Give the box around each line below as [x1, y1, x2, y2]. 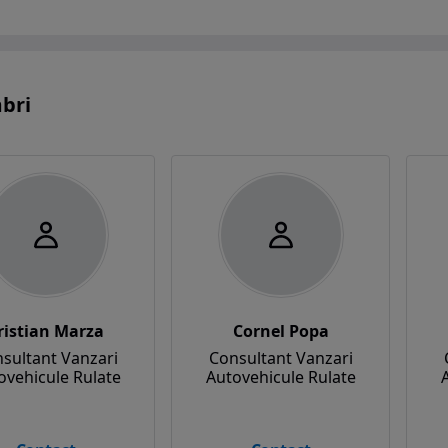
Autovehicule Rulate [205, 365, 356, 388]
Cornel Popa [232, 319, 329, 342]
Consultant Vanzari [208, 346, 353, 369]
